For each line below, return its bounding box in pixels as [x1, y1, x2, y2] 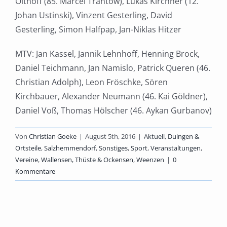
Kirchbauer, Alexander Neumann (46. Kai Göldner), [15, 91, 208, 102]
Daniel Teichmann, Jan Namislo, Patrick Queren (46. [15, 62, 210, 74]
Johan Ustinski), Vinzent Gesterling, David [15, 10, 172, 21]
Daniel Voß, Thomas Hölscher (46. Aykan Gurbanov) [15, 105, 212, 117]
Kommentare [15, 167, 55, 176]
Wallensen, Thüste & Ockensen [41, 155, 133, 165]
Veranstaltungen [150, 143, 201, 153]
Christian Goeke [29, 132, 77, 141]
